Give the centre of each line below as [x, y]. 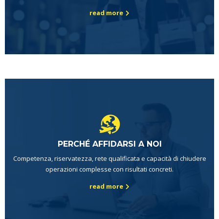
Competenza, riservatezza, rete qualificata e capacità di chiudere [109, 159]
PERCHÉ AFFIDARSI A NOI [109, 144]
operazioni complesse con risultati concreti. [109, 169]
